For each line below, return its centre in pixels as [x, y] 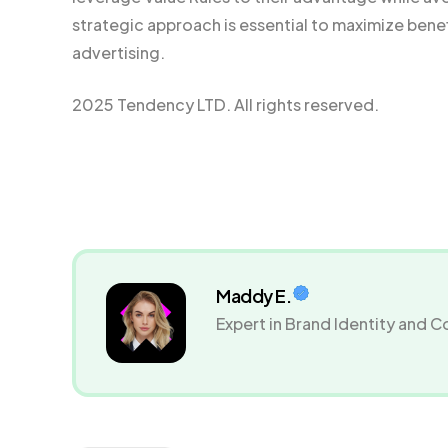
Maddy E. [254, 296]
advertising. [118, 53]
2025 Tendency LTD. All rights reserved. [225, 105]
